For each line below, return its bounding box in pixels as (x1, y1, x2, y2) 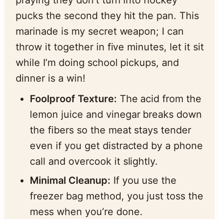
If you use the (110, 174, 177, 186)
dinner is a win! (15, 72, 86, 84)
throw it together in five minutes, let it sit (15, 41, 204, 53)
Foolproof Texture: (29, 92, 117, 105)
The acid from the (116, 92, 202, 105)
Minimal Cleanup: (29, 174, 110, 186)
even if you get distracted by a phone (29, 139, 203, 152)
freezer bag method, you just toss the (29, 190, 204, 202)
